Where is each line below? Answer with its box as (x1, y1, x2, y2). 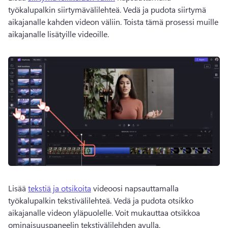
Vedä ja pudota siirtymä (123, 4, 206, 15)
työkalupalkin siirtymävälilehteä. (8, 4, 123, 15)
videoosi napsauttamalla (91, 182, 179, 193)
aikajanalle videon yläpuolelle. (8, 207, 115, 218)
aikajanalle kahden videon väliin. (8, 16, 124, 27)
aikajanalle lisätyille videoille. (8, 28, 111, 40)
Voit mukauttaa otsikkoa (115, 207, 200, 218)
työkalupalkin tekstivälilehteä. (8, 194, 113, 206)
